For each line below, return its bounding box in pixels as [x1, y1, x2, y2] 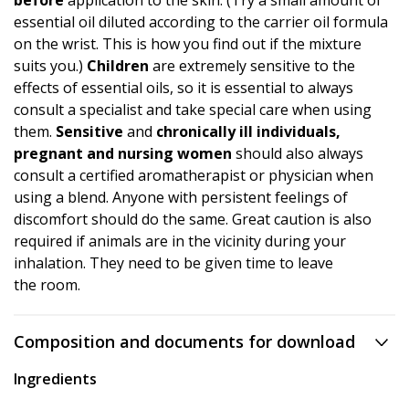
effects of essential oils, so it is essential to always [14, 78, 353, 99]
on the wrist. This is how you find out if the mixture [14, 34, 362, 55]
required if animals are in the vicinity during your [14, 231, 346, 252]
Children [87, 56, 149, 77]
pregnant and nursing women [14, 143, 232, 164]
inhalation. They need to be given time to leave [14, 253, 333, 274]
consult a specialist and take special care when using [14, 100, 372, 121]
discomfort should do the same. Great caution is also [14, 209, 372, 230]
